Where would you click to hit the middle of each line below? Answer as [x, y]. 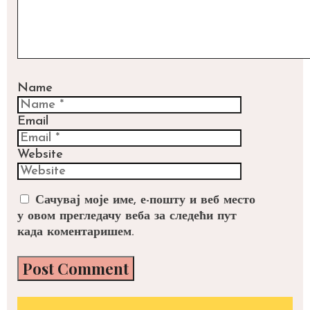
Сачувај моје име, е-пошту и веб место [145, 200]
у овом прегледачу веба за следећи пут [127, 216]
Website [40, 154]
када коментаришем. [76, 232]
